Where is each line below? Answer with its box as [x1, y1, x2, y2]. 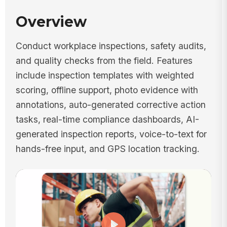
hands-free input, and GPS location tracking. [15, 143, 200, 154]
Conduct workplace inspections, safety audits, [15, 40, 206, 51]
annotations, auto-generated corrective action [15, 99, 206, 110]
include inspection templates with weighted [15, 69, 194, 81]
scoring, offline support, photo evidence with [15, 84, 198, 95]
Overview [15, 13, 87, 30]
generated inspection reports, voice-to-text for [15, 128, 207, 139]
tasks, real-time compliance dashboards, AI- [15, 113, 199, 125]
